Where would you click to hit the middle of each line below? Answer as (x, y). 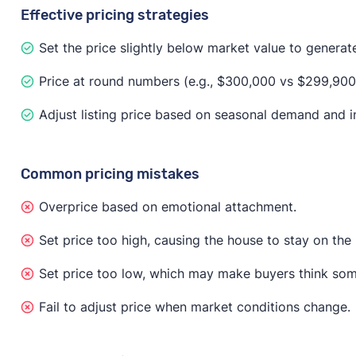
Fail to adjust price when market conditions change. (194, 306)
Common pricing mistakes (110, 174)
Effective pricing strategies (114, 15)
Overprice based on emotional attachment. (167, 206)
